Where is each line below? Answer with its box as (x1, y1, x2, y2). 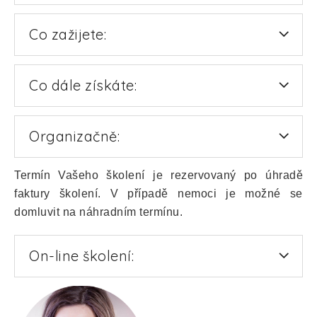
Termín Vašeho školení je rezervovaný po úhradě (14, 168, 303, 181)
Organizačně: (29, 127, 120, 145)
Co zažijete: (29, 25, 106, 43)
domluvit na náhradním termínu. (14, 205, 183, 218)
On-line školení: (29, 246, 134, 265)
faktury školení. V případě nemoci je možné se (14, 187, 303, 200)
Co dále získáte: (29, 76, 137, 94)
